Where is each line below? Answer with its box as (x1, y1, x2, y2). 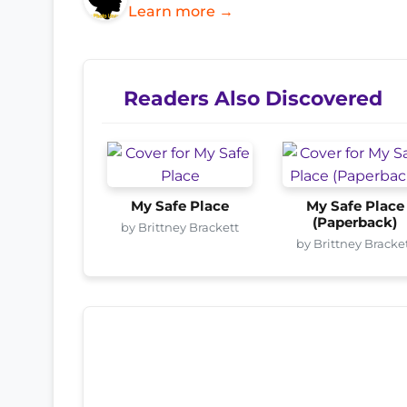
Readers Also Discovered (124, 85, 382, 110)
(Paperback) (313, 213, 398, 231)
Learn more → (128, 2, 233, 20)
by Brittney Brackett (121, 219, 240, 234)
